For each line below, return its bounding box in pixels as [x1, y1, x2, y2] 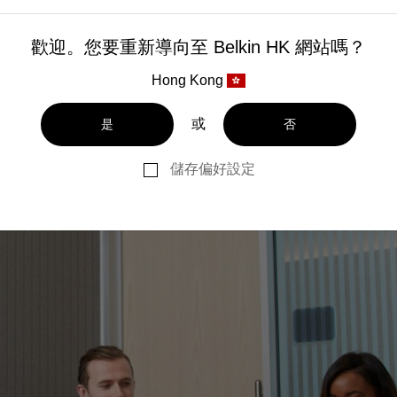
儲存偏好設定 [169, 161, 255, 177]
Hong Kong [151, 73, 223, 89]
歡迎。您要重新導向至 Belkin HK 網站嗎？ [31, 37, 366, 58]
